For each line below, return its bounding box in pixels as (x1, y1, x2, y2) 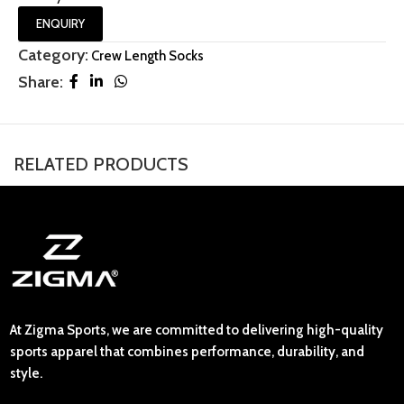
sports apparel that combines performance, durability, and (10, 344, 364, 361)
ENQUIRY (36, 16, 86, 32)
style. (10, 365, 42, 382)
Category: (18, 45, 89, 66)
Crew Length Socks (91, 48, 205, 65)
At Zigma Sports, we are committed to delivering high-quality (10, 322, 383, 339)
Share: (18, 72, 64, 93)
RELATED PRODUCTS (14, 152, 188, 175)
